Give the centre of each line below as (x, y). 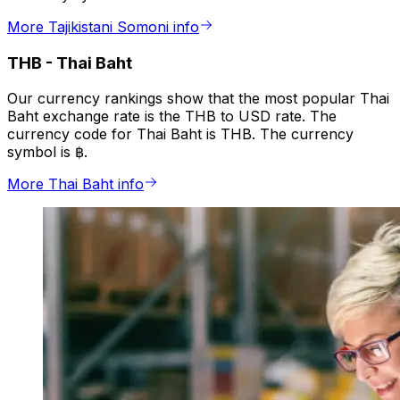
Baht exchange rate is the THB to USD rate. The (172, 117)
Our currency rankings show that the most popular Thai (198, 99)
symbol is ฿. (47, 152)
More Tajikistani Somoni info (103, 27)
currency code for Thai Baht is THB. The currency (180, 134)
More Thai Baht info (75, 184)
